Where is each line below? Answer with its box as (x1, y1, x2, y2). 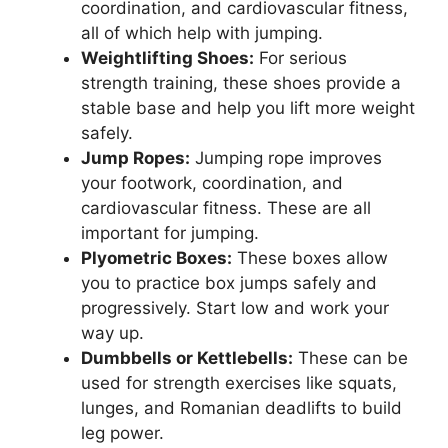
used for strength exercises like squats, (81, 373, 397, 393)
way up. (81, 323, 144, 343)
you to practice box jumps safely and (81, 273, 377, 293)
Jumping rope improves (190, 148, 382, 168)
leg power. (81, 423, 164, 443)
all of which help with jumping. (81, 23, 323, 43)
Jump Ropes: (81, 148, 190, 168)
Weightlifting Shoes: (81, 48, 254, 68)
